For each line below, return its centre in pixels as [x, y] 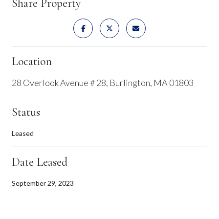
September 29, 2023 [43, 183]
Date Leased [40, 162]
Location [32, 61]
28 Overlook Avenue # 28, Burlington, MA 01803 [103, 82]
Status [26, 112]
